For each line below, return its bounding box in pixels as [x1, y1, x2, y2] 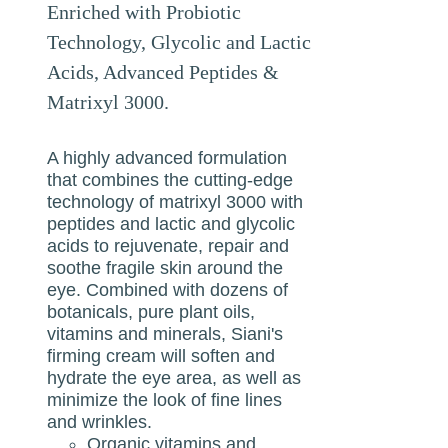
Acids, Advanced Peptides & [47, 60, 280, 83]
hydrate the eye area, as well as [47, 367, 302, 388]
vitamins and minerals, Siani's [47, 323, 284, 344]
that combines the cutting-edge [47, 169, 294, 190]
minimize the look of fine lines [47, 389, 283, 410]
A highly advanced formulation [47, 147, 288, 168]
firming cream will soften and [47, 345, 276, 366]
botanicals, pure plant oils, [47, 301, 256, 322]
